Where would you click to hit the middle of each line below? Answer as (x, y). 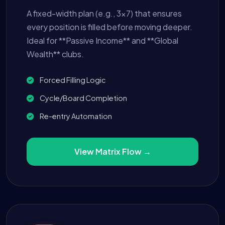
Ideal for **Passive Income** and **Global (102, 41)
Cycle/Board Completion (83, 98)
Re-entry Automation (75, 116)
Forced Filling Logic (72, 80)
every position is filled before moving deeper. (109, 27)
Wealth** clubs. (55, 54)
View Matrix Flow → (113, 152)
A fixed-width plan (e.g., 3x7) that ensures (104, 14)
